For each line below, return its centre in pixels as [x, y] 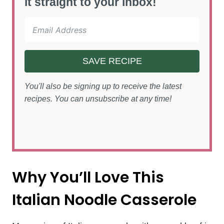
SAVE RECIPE [112, 61]
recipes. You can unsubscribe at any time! [98, 98]
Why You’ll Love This [88, 177]
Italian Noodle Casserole [104, 200]
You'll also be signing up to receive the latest [103, 86]
